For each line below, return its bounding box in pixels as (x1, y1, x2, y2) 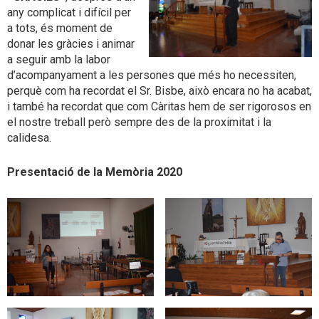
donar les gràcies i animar (7, 37, 135, 51)
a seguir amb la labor (7, 53, 110, 67)
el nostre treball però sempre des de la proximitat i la (7, 115, 271, 130)
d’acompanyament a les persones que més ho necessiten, (7, 68, 296, 83)
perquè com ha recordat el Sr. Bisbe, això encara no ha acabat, (7, 84, 312, 98)
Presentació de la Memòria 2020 (7, 164, 182, 179)
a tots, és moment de (7, 21, 113, 36)
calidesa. (7, 131, 51, 145)
